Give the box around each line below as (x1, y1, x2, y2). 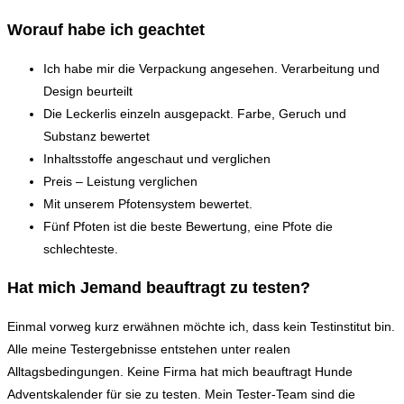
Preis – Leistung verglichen (43, 173, 197, 188)
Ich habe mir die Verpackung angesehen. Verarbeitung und (43, 60, 380, 76)
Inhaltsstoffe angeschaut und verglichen (43, 151, 271, 166)
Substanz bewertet (43, 128, 150, 143)
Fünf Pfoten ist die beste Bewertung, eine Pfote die (43, 218, 333, 234)
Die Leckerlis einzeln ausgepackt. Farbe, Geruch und (43, 106, 346, 121)
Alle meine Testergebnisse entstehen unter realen (7, 341, 290, 356)
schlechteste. (43, 241, 118, 256)
